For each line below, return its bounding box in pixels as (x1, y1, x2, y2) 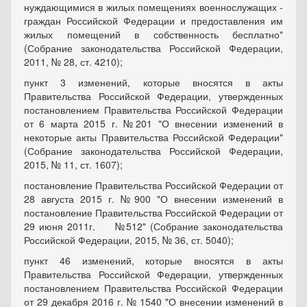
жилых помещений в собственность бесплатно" (24, 27, 283, 42)
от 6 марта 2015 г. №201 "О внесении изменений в (24, 116, 283, 131)
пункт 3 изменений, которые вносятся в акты (24, 75, 283, 90)
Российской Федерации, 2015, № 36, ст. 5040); (24, 233, 234, 247)
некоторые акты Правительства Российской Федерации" (24, 130, 283, 145)
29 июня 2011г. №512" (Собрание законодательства (24, 219, 283, 234)
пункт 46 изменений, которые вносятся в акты (24, 254, 283, 268)
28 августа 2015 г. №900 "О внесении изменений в (24, 192, 283, 206)
